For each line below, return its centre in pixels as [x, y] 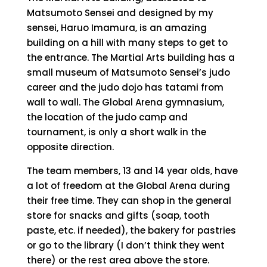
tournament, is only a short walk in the [116, 132]
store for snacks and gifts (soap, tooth [118, 215]
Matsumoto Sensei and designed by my [120, 13]
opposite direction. [70, 147]
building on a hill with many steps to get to [127, 43]
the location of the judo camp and [107, 117]
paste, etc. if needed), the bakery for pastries [131, 230]
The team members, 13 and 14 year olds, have [132, 171]
